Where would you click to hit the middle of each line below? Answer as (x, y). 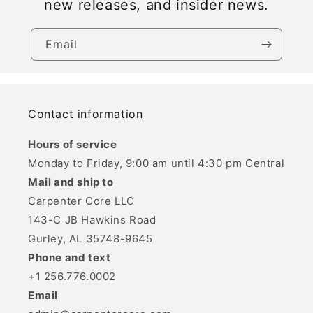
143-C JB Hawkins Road (92, 220)
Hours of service (73, 144)
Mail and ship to (71, 182)
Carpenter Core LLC (81, 201)
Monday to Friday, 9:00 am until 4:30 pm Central (156, 163)
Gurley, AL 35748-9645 (90, 239)
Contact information (86, 114)
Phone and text (70, 257)
